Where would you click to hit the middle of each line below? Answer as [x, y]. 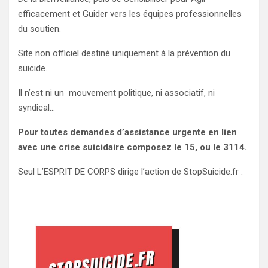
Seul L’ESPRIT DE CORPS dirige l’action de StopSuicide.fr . [130, 171]
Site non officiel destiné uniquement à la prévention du [124, 53]
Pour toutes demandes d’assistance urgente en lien [127, 132]
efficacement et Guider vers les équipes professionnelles [130, 13]
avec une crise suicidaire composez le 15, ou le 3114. [133, 147]
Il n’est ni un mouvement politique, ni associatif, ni [116, 92]
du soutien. [39, 28]
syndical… [36, 107]
